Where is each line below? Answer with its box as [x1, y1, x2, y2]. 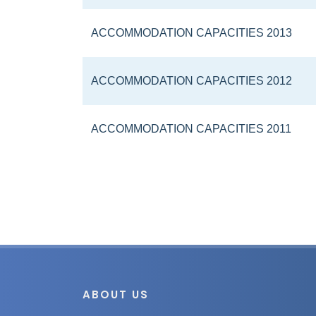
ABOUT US [83, 286, 149, 302]
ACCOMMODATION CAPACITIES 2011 [91, 123, 291, 135]
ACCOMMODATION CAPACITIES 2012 [91, 75, 292, 87]
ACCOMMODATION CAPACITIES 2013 [91, 27, 292, 39]
